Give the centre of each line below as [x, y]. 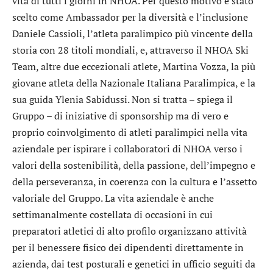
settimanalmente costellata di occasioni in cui [112, 214]
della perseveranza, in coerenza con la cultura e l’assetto [135, 181]
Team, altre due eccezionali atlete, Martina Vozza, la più [134, 66]
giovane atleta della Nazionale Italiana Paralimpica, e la [134, 83]
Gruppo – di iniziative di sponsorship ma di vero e [120, 115]
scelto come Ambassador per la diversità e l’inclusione [130, 17]
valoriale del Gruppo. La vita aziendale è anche [113, 198]
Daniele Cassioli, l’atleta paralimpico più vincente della [133, 33]
